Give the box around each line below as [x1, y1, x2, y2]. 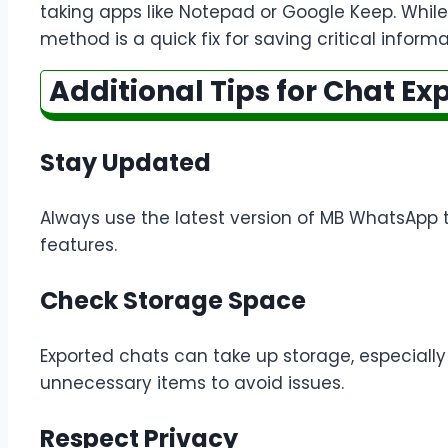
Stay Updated [40, 145, 211, 179]
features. [40, 232, 117, 257]
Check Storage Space [40, 283, 306, 317]
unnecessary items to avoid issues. [40, 370, 344, 395]
